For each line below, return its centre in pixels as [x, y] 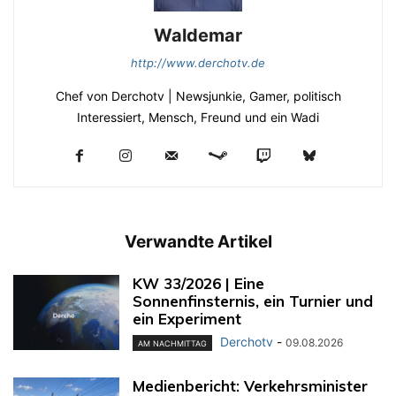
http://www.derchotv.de [198, 62]
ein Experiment [187, 318]
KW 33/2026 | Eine [198, 283]
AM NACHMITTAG [172, 344]
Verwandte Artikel [198, 241]
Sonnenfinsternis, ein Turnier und [253, 301]
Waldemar [198, 35]
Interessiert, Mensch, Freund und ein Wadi [198, 117]
